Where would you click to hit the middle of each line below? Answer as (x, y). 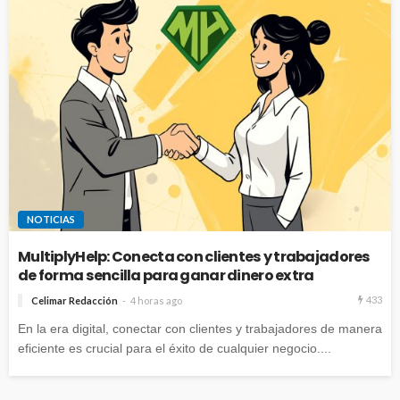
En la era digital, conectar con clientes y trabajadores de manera (200, 329)
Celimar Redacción (75, 301)
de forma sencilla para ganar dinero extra (166, 276)
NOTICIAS (51, 220)
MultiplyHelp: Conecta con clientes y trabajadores (194, 257)
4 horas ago (156, 301)
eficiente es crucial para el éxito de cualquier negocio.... (175, 349)
